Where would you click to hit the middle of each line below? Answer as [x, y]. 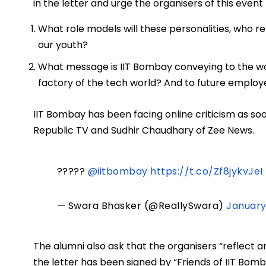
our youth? [63, 45]
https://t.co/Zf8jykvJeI [207, 172]
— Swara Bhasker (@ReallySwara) [142, 206]
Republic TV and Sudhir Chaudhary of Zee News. [146, 131]
